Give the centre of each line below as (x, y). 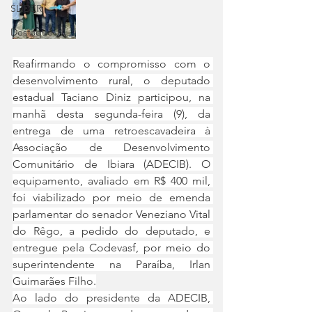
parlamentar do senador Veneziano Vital (111, 214)
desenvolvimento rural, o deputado (111, 80)
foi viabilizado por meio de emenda (111, 197)
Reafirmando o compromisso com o (111, 64)
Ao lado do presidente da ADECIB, (111, 298)
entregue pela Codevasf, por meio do (111, 248)
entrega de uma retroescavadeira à (111, 131)
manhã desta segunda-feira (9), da (111, 114)
